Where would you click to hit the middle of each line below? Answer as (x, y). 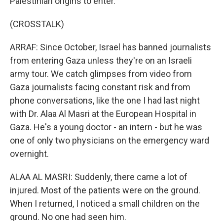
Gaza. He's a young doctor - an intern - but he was (106, 127)
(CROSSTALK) (37, 24)
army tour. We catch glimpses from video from (101, 74)
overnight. (29, 154)
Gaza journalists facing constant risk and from (100, 87)
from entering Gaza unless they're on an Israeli (101, 60)
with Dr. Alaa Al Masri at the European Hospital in (103, 114)
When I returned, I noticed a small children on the (105, 203)
